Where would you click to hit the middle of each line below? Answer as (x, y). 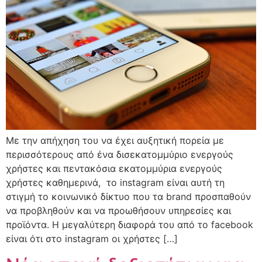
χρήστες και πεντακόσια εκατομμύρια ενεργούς (114, 169)
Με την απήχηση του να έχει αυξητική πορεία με (115, 141)
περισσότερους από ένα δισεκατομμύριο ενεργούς (120, 155)
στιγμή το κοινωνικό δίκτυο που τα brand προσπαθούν (128, 197)
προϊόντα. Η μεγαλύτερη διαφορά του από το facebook (130, 225)
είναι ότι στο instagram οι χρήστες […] (92, 239)
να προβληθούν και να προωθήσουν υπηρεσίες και (118, 211)
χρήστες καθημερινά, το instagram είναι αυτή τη (115, 183)
